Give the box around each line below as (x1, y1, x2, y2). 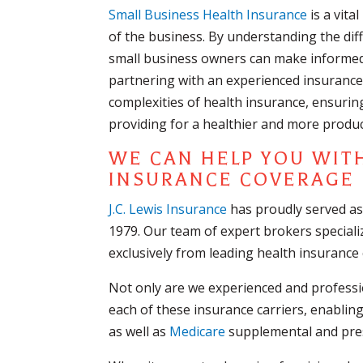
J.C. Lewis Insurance (109, 200, 228, 219)
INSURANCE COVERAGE (109, 169, 356, 191)
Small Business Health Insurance (109, 6, 308, 24)
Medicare (169, 322, 226, 341)
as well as (109, 322, 170, 341)
